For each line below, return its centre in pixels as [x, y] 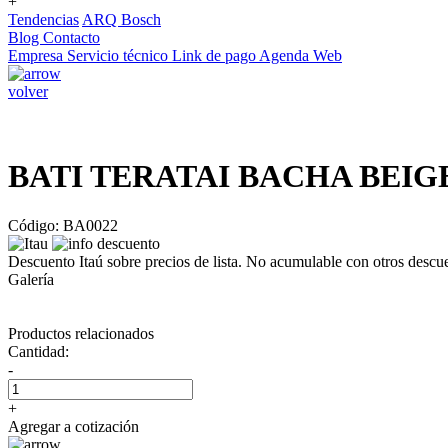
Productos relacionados [81, 333]
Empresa [37, 55]
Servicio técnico [119, 55]
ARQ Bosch [121, 19]
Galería [31, 279]
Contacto [71, 37]
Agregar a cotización [73, 426]
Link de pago [215, 55]
